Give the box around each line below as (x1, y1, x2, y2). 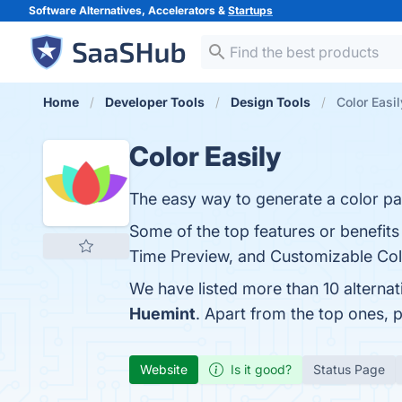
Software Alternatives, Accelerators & (29, 4, 228, 17)
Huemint (129, 304, 196, 323)
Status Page (313, 362, 385, 377)
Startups (228, 4, 273, 17)
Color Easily (129, 140, 281, 172)
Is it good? (231, 362, 292, 377)
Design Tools (231, 94, 310, 109)
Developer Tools (105, 94, 205, 109)
